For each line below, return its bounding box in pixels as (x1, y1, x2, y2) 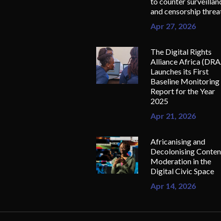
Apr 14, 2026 (150, 181, 196, 190)
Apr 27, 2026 (150, 21, 196, 31)
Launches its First (150, 66, 209, 76)
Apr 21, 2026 (150, 110, 196, 120)
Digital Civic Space (150, 166, 214, 176)
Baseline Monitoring (150, 76, 220, 86)
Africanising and (150, 136, 205, 146)
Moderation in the (150, 156, 211, 166)
